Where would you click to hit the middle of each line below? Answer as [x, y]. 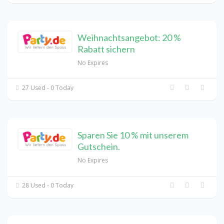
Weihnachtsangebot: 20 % [129, 37]
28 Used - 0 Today [47, 185]
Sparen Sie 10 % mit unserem [133, 135]
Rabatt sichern [106, 49]
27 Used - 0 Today [47, 87]
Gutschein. [99, 146]
